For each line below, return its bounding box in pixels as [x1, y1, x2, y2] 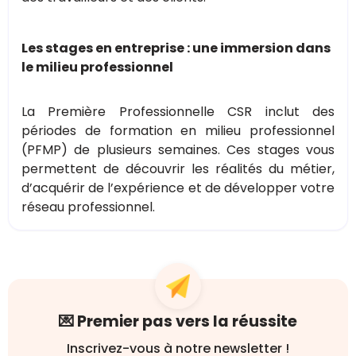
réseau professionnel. [21, 197, 155, 216]
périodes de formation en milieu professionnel [21, 121, 335, 140]
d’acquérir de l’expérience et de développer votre [21, 178, 335, 197]
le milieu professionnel [21, 57, 173, 76]
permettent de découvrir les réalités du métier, [21, 159, 335, 178]
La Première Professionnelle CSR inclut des [21, 102, 335, 121]
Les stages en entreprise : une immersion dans [21, 38, 331, 57]
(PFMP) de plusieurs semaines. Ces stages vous [21, 140, 335, 159]
